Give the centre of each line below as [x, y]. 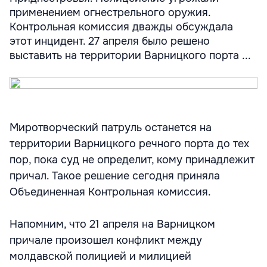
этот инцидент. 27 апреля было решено [110, 41]
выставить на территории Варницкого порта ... [130, 55]
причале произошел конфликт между [106, 240]
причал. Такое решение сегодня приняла [115, 176]
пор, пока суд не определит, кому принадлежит [132, 160]
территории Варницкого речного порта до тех [129, 144]
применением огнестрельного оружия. [110, 13]
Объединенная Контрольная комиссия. [110, 192]
